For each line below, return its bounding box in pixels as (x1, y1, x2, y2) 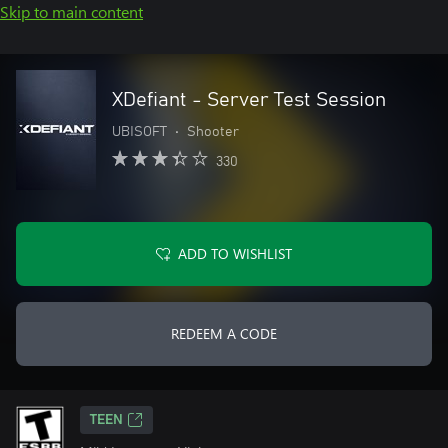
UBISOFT (112, 125, 167, 139)
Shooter (187, 125, 239, 139)
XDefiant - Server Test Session (112, 90, 386, 110)
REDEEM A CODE (171, 324, 277, 343)
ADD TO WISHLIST (178, 244, 292, 263)
